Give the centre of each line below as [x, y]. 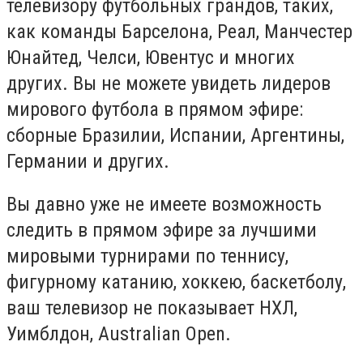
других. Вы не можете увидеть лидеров [169, 83]
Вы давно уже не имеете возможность [164, 205]
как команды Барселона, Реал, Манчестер [179, 31]
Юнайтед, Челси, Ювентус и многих [151, 57]
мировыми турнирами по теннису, [147, 256]
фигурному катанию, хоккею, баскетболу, [176, 282]
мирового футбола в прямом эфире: [155, 109]
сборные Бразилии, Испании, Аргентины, [175, 135]
